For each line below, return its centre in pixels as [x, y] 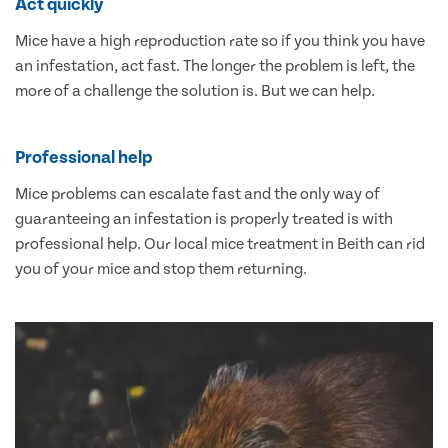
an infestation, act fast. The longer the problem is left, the [215, 66]
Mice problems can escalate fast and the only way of [197, 194]
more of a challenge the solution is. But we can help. [195, 91]
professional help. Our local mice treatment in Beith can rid [220, 244]
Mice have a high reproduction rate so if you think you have [220, 41]
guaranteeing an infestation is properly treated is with [204, 219]
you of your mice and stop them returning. [161, 269]
